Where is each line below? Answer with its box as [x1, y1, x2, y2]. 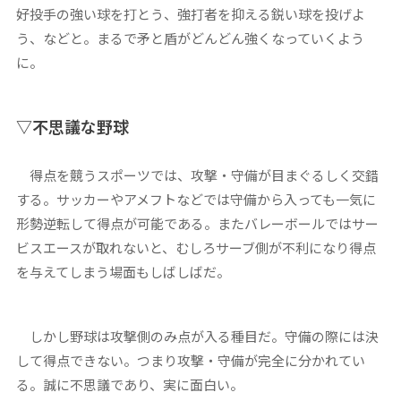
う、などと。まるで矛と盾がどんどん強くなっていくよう [15, 29, 364, 48]
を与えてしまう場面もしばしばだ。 [15, 262, 230, 282]
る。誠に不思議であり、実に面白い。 [15, 375, 243, 395]
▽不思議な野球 [15, 115, 129, 139]
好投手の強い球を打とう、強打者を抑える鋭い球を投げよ [15, 4, 365, 24]
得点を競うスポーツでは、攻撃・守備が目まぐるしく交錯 [15, 166, 379, 185]
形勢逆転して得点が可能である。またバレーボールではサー [15, 214, 379, 234]
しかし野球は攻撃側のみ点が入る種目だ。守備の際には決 [15, 327, 379, 346]
